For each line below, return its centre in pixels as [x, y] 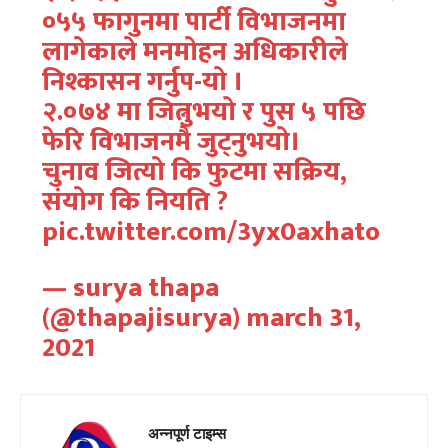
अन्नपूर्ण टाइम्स [187, 433]
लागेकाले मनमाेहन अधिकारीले [194, 52]
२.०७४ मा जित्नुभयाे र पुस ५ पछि [203, 112]
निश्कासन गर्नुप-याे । [142, 82]
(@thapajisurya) [143, 318]
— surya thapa [130, 288]
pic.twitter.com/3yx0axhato [210, 232]
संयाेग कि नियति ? [134, 202]
